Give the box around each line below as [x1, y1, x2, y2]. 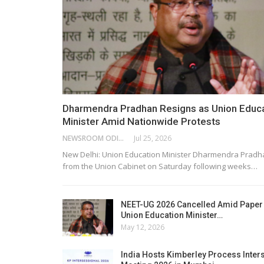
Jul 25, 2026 [134, 133, 171, 143]
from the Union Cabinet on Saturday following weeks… [62, 160, 258, 171]
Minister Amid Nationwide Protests [62, 115, 220, 127]
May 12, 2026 [121, 222, 164, 232]
